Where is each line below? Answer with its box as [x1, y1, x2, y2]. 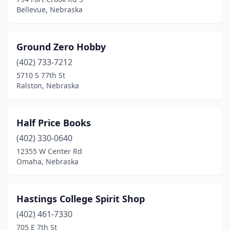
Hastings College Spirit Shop [16, 193, 145, 205]
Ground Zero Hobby [16, 41, 106, 53]
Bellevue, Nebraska [16, 5, 83, 14]
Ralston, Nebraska [16, 81, 79, 90]
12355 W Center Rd [16, 146, 82, 156]
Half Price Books [16, 117, 91, 129]
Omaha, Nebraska [16, 157, 79, 166]
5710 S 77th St [16, 70, 65, 80]
